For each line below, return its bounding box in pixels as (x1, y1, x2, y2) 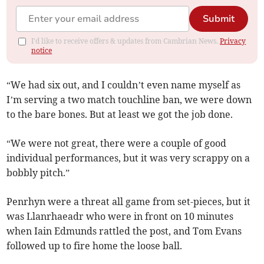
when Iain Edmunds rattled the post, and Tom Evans (6, 225, 242, 237)
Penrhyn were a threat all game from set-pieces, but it (6, 196, 251, 208)
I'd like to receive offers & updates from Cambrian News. (31, 37, 220, 46)
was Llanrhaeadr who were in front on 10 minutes (6, 210, 234, 223)
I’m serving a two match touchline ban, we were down (6, 94, 252, 106)
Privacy (220, 37, 246, 46)
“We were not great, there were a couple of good (6, 137, 227, 150)
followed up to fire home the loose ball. (6, 240, 183, 252)
